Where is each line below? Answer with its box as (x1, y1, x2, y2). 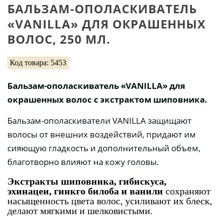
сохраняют (165, 186, 211, 197)
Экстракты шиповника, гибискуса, (7, 176, 166, 187)
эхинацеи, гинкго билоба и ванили (7, 186, 165, 197)
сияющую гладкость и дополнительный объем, (7, 142, 200, 154)
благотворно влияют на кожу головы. (7, 156, 159, 168)
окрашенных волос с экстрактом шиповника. (7, 94, 207, 106)
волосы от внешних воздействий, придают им (7, 129, 196, 140)
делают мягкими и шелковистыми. (7, 205, 153, 217)
